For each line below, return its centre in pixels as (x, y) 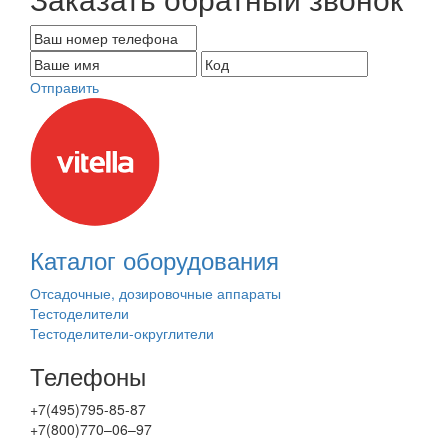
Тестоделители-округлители (122, 333)
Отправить (64, 87)
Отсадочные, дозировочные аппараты (155, 293)
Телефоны (88, 375)
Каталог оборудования (154, 259)
